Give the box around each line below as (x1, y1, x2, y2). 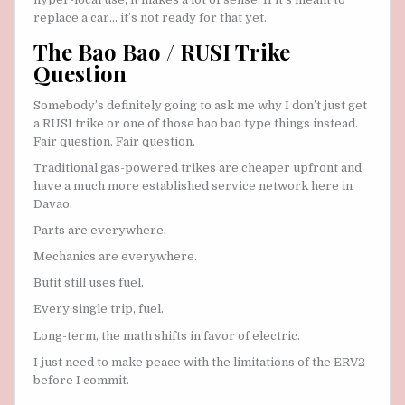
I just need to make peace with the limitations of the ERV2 (33, 354, 365, 369)
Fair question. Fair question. (33, 135, 195, 148)
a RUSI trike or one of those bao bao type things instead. (33, 117, 358, 130)
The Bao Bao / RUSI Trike (33, 36, 290, 66)
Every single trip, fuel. (33, 302, 164, 316)
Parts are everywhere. (33, 223, 166, 238)
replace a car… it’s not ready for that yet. (33, 11, 267, 25)
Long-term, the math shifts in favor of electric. (33, 328, 300, 343)
